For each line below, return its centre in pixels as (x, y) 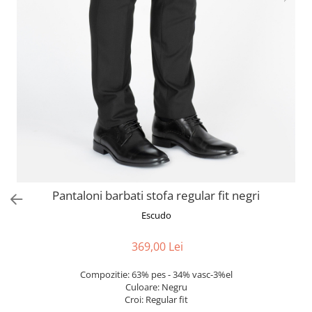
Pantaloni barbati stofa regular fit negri (156, 195)
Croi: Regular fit (156, 299)
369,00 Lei (157, 247)
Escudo (156, 215)
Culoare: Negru (156, 287)
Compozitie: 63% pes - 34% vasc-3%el (156, 274)
